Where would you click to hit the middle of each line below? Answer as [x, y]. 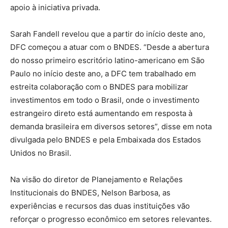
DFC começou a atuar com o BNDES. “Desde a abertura [110, 47]
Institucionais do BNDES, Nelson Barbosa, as [90, 192]
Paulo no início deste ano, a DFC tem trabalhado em [103, 73]
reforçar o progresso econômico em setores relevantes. [111, 219]
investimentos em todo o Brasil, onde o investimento [105, 100]
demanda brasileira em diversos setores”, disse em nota [111, 126]
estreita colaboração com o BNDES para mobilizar [99, 87]
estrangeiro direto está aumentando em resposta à [101, 113]
